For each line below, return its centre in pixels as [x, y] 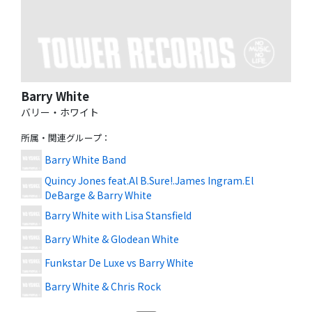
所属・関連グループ [61, 137]
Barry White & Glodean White [112, 239]
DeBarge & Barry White [98, 195]
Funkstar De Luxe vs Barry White [119, 263]
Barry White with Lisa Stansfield [118, 216]
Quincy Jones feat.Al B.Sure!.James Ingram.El [149, 180]
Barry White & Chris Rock [103, 287]
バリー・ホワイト [60, 112]
